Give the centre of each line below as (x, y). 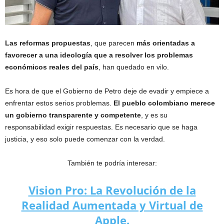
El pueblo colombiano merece (163, 103)
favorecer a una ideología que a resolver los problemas (99, 55)
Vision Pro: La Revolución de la (112, 190)
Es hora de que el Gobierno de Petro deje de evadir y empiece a (107, 91)
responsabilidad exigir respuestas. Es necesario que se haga (101, 127)
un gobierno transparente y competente (73, 115)
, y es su (154, 115)
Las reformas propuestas (48, 43)
